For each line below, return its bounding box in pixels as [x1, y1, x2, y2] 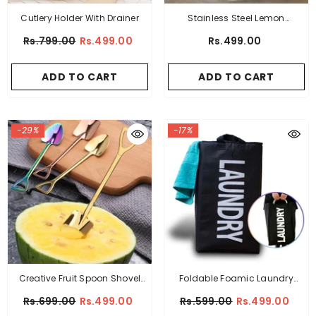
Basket [221, 288, 252, 300]
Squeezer [216, 28, 257, 40]
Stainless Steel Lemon [188, 12, 285, 25]
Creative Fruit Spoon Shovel [18, 272, 141, 285]
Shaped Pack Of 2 [40, 288, 119, 300]
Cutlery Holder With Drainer [20, 12, 139, 25]
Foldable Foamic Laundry [179, 272, 293, 285]
